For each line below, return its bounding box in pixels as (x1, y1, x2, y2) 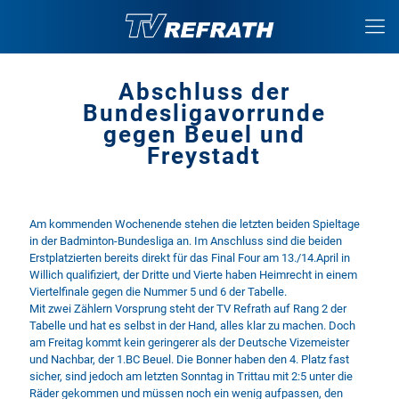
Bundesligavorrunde (82, 100, 326, 126)
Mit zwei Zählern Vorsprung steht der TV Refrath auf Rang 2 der (29, 302, 346, 315)
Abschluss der (118, 78, 290, 105)
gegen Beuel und (102, 121, 305, 148)
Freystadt (147, 142, 261, 169)
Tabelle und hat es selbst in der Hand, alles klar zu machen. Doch (29, 319, 355, 332)
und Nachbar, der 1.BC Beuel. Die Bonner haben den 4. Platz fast (29, 353, 349, 366)
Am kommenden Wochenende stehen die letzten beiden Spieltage (29, 217, 360, 231)
